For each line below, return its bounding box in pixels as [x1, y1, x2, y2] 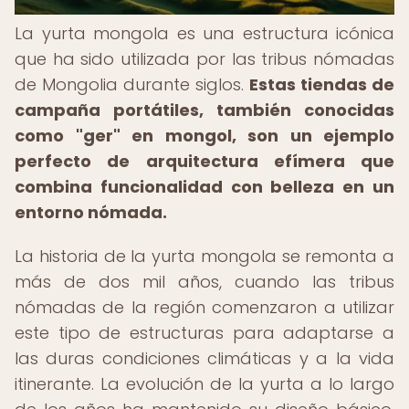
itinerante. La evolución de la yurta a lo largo [15, 372, 394, 395]
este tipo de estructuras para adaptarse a [15, 321, 394, 344]
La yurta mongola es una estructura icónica [15, 22, 394, 45]
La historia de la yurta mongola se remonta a [15, 245, 394, 267]
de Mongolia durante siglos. [15, 73, 249, 96]
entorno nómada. [15, 201, 167, 224]
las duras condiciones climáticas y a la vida [15, 347, 394, 370]
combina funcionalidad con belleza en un [15, 175, 394, 198]
